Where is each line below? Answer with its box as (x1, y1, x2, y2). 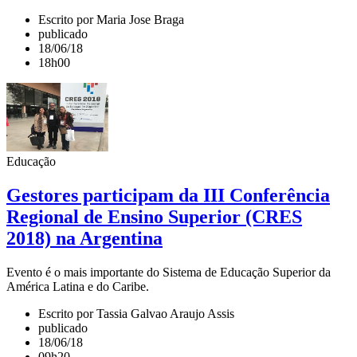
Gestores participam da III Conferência (6, 185, 330, 206)
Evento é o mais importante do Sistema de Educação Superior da (6, 265, 331, 280)
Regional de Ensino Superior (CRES (6, 206, 302, 228)
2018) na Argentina (6, 228, 163, 249)
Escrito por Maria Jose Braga (38, 13, 184, 27)
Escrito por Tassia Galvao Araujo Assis (38, 307, 234, 321)
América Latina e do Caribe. (6, 280, 149, 294)
